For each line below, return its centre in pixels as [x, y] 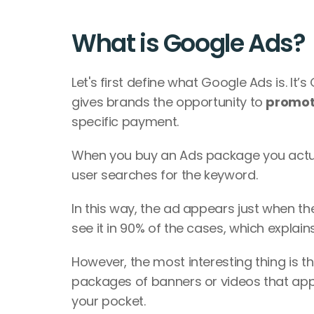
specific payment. [127, 122]
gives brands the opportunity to [169, 102]
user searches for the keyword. [166, 175]
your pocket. [110, 301]
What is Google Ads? [189, 43]
